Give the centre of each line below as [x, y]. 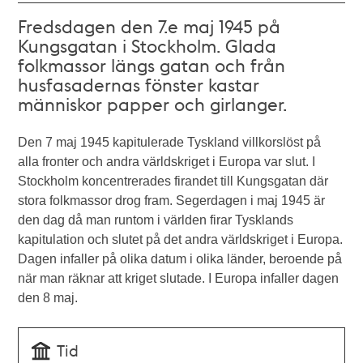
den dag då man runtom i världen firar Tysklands [156, 220]
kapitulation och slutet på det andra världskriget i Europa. [181, 239]
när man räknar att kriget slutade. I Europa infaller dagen [179, 278]
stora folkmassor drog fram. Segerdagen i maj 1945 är [172, 201]
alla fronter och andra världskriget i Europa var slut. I [167, 162]
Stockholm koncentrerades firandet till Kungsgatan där [173, 181]
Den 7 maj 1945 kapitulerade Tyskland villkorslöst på [170, 142]
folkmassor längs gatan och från [152, 65]
